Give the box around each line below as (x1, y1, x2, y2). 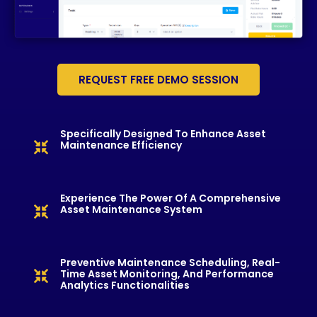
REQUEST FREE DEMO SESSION (79, 71, 238, 87)
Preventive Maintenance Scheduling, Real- (60, 255, 280, 270)
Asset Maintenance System (60, 202, 202, 217)
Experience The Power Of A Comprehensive (60, 190, 281, 205)
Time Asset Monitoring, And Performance (60, 266, 274, 281)
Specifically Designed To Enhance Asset (60, 126, 266, 141)
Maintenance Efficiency (60, 137, 182, 152)
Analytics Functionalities (60, 277, 190, 292)
